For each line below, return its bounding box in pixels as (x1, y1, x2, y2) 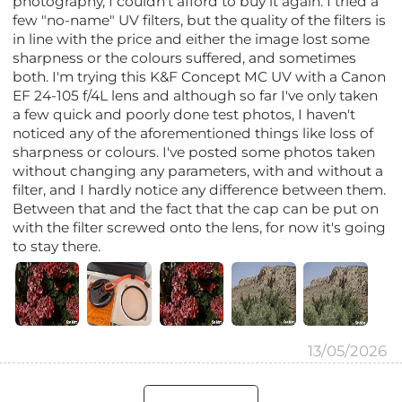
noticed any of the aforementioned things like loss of (13, 124, 374, 142)
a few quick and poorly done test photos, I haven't (13, 105, 356, 123)
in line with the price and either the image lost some (13, 30, 371, 48)
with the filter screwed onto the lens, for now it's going (13, 218, 387, 236)
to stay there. (13, 237, 101, 255)
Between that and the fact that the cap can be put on (13, 199, 380, 217)
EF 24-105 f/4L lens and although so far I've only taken (13, 86, 379, 104)
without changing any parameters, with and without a (13, 162, 384, 179)
